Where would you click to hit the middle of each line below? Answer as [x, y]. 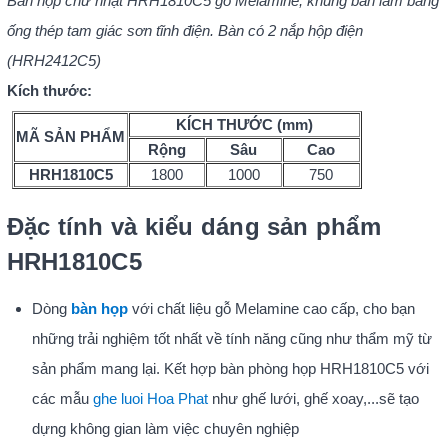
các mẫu [62, 398]
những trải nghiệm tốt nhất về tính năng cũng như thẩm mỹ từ [231, 338]
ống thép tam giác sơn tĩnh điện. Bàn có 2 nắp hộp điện [184, 30]
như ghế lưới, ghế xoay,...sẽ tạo [313, 398]
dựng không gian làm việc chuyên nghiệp [165, 428]
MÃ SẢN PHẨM [71, 136]
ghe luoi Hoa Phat [150, 398]
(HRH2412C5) [53, 60]
